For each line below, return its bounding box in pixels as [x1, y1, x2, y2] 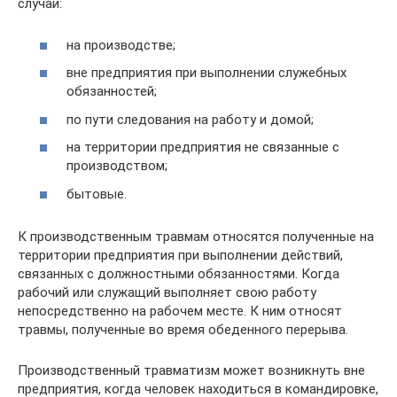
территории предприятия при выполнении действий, [18, 246, 343, 263]
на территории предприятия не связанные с [66, 139, 339, 155]
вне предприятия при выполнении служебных [66, 65, 346, 81]
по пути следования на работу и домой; [66, 111, 314, 128]
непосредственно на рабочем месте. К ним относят [18, 302, 342, 319]
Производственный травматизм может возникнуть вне [18, 362, 365, 378]
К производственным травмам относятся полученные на [18, 228, 374, 245]
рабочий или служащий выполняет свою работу [18, 284, 316, 300]
